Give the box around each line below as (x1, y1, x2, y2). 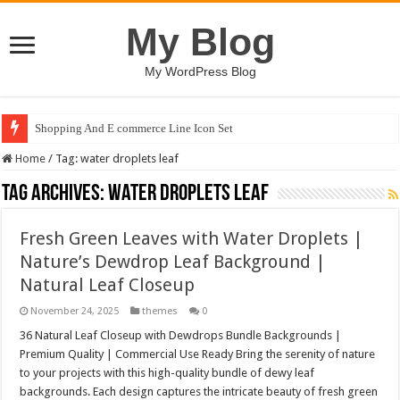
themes (142, 305, 179, 317)
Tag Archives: (2, 182, 109, 206)
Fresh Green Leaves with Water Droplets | (20, 228, 364, 249)
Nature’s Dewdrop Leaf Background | (20, 251, 327, 272)
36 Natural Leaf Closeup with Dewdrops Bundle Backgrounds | (20, 329, 342, 342)
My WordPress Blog (144, 64, 256, 79)
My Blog (125, 21, 275, 63)
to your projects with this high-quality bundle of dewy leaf (20, 366, 315, 379)
